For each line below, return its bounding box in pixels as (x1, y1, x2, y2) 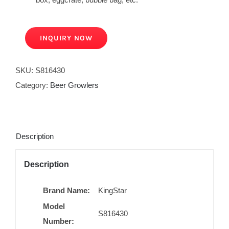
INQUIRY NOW (40, 34, 93, 43)
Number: (43, 216, 75, 225)
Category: (15, 81, 50, 90)
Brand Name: (43, 186, 90, 195)
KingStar (98, 186, 127, 195)
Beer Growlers (50, 81, 99, 90)
